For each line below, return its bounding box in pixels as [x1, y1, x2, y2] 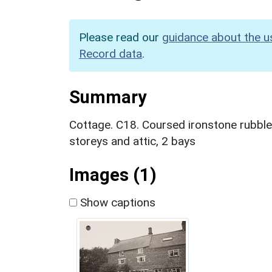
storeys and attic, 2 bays [69, 134, 195, 148]
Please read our [79, 30, 162, 44]
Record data [79, 46, 142, 61]
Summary [69, 86, 146, 107]
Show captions [77, 195, 155, 209]
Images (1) [69, 164, 157, 185]
